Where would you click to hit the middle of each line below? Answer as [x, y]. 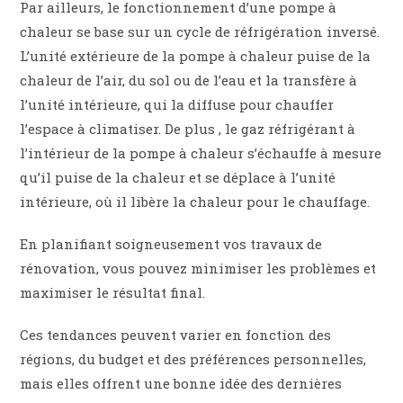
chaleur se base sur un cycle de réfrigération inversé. [200, 32]
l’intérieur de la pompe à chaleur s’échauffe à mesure [201, 153]
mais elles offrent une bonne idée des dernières [181, 384]
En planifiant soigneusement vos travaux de [171, 244]
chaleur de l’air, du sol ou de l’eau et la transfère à [189, 81]
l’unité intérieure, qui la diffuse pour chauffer [177, 105]
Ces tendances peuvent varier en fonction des [176, 335]
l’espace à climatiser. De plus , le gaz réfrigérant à [188, 129]
